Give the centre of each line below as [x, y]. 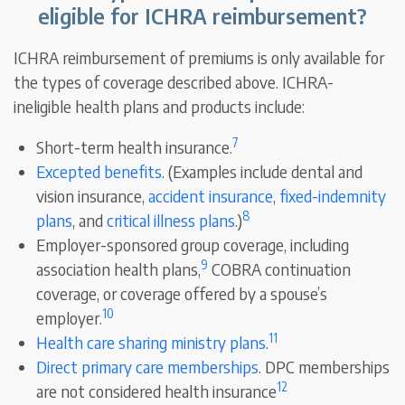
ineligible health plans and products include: [160, 107]
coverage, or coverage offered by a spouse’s [182, 294]
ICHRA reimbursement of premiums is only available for [199, 58]
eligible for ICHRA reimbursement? [202, 16]
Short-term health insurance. [135, 147]
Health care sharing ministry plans [151, 343]
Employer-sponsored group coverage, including [193, 245]
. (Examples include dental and [263, 172]
